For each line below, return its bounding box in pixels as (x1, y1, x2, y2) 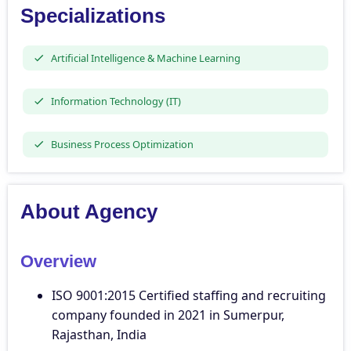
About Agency (20, 199, 157, 223)
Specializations (20, 4, 165, 28)
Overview (20, 251, 96, 271)
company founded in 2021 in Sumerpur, (52, 306, 284, 324)
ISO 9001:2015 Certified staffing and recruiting (52, 286, 326, 304)
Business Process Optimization (50, 137, 194, 152)
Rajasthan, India (52, 325, 147, 343)
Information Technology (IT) (50, 94, 181, 109)
